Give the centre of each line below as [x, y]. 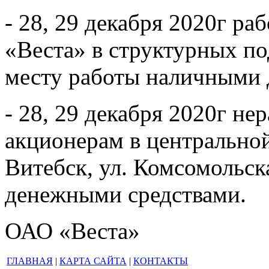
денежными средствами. [125, 195]
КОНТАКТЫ [161, 261]
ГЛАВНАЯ [30, 261]
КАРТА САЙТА [93, 261]
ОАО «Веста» [72, 231]
